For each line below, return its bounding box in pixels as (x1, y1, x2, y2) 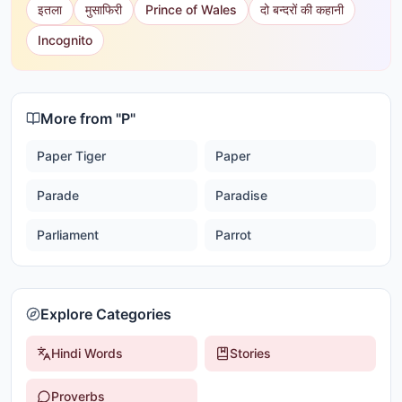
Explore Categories (40, 305, 171, 323)
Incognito (38, 32, 92, 48)
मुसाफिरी (85, 2, 122, 17)
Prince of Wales (145, 2, 237, 17)
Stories (230, 345, 271, 361)
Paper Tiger (37, 148, 106, 163)
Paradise (215, 188, 267, 203)
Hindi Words (51, 345, 123, 361)
